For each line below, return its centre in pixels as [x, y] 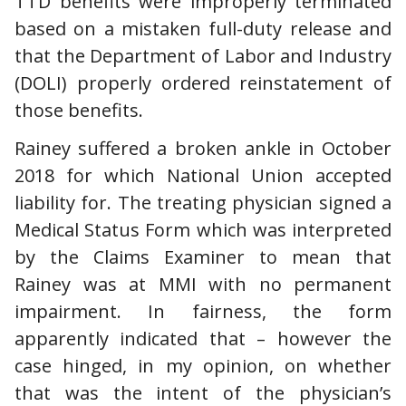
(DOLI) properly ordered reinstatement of [203, 82]
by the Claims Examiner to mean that [203, 256]
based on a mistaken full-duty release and [203, 28]
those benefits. [81, 110]
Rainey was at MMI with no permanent [203, 284]
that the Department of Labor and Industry [203, 55]
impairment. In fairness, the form [203, 311]
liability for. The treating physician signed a [203, 202]
